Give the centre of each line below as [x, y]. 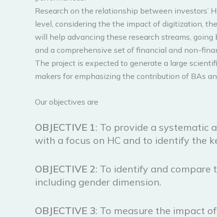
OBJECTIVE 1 [65, 127]
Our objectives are [67, 101]
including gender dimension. [98, 182]
